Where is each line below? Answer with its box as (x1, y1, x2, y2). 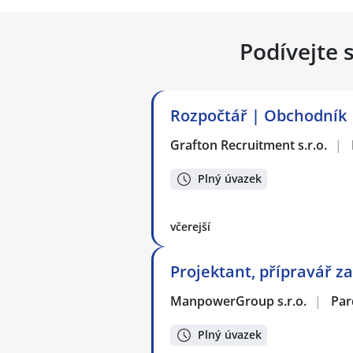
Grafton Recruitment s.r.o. (170, 136, 329, 154)
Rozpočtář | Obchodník (170, 105, 347, 126)
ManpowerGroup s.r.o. (170, 292, 308, 310)
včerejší (170, 219, 210, 234)
